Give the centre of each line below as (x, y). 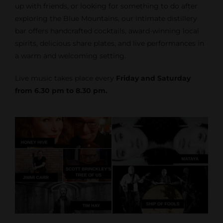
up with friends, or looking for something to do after (106, 6)
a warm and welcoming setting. (70, 56)
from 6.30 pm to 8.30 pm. (61, 91)
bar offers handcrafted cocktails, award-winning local (107, 31)
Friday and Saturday (153, 78)
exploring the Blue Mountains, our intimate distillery (106, 18)
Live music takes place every (65, 78)
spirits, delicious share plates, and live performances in (109, 43)
